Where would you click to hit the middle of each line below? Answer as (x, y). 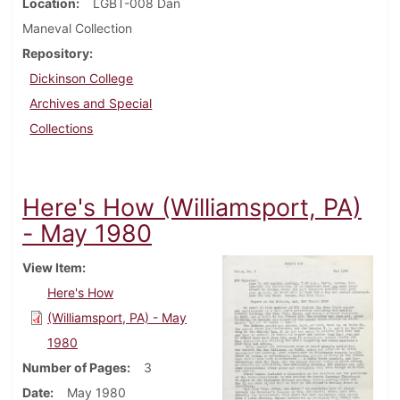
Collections (62, 129)
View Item (52, 268)
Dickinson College (82, 79)
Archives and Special (91, 104)
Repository (56, 54)
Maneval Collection (77, 29)
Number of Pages (75, 368)
